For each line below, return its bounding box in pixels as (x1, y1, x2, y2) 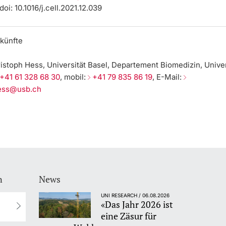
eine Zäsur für (101, 209, 157, 222)
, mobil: (60, 72, 88, 82)
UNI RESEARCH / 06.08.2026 (101, 192, 170, 198)
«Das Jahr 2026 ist (101, 198, 174, 210)
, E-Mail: (152, 72, 184, 82)
